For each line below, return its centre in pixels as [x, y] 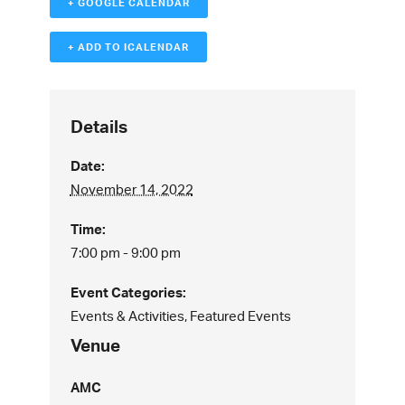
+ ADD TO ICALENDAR [128, 47]
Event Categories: [128, 292]
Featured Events [240, 316]
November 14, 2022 [132, 189]
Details [99, 127]
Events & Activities [127, 316]
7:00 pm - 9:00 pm [125, 253]
